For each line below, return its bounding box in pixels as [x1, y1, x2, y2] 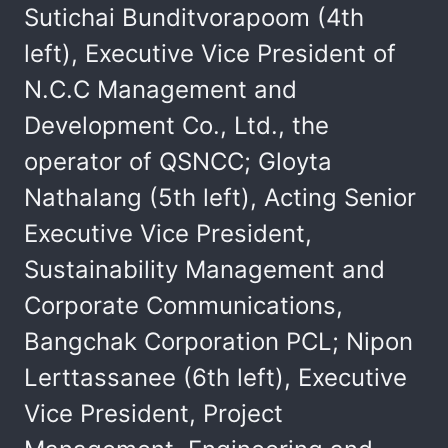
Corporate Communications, [24, 291, 343, 320]
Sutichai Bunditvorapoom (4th [24, 3, 364, 32]
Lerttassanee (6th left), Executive [24, 363, 407, 392]
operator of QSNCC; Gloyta [24, 147, 332, 176]
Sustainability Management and [24, 255, 385, 284]
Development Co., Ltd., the [24, 111, 329, 140]
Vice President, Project [24, 399, 283, 428]
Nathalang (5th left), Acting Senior [24, 183, 416, 212]
